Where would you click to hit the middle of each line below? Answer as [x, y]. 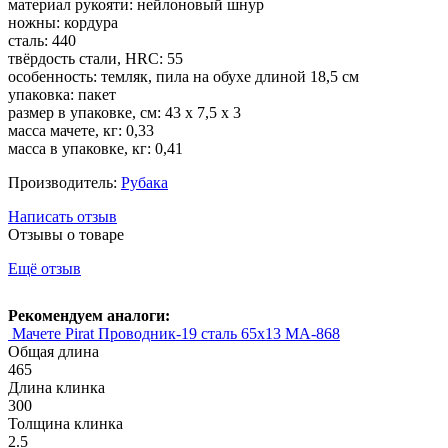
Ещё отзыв [44, 269]
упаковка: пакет [62, 95]
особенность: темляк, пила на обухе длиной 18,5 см [183, 77]
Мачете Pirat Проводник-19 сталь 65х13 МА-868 [176, 334]
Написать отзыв [62, 217]
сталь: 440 [42, 41]
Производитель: [64, 183]
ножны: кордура [63, 23]
